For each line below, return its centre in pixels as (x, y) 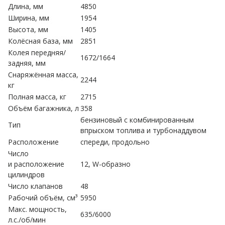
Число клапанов (35, 186)
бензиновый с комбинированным (137, 120)
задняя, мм (27, 63)
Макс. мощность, (37, 209)
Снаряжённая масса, (43, 74)
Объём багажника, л (43, 108)
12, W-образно (105, 164)
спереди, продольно (115, 142)
